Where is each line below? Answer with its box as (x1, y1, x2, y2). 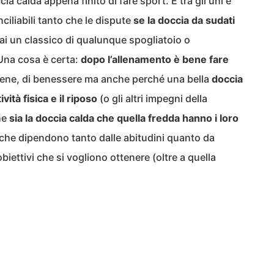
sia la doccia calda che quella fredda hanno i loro (9, 112, 239, 124)
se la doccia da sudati (133, 14, 235, 26)
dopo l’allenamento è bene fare (81, 53, 229, 65)
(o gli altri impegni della (97, 92, 207, 105)
